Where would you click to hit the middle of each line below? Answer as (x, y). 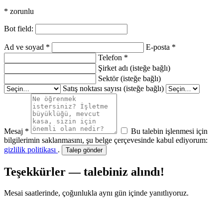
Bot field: (20, 29)
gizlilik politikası (31, 150)
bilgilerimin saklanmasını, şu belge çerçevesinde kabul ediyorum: (106, 140)
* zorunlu (19, 11)
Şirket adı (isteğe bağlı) (134, 68)
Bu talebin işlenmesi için (169, 131)
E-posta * (161, 47)
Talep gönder (84, 150)
